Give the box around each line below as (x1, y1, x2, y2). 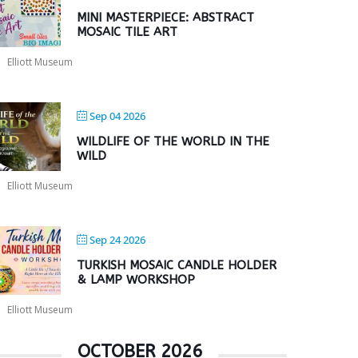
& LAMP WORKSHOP (77, 272, 196, 287)
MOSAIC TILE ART (77, 25, 178, 39)
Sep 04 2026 (89, 109, 146, 123)
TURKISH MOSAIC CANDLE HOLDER (77, 258, 277, 272)
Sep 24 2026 (89, 233, 146, 247)
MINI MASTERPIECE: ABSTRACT (77, 10, 255, 25)
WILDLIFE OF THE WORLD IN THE (77, 134, 270, 149)
